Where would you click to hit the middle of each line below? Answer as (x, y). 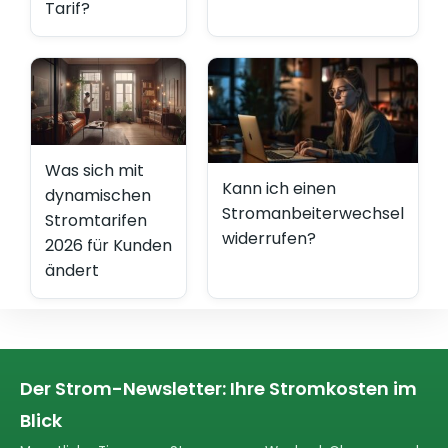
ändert (72, 270)
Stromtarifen (96, 220)
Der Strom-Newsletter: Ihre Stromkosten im (218, 388)
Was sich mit (94, 170)
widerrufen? (269, 238)
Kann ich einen (279, 188)
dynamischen (98, 195)
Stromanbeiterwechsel (313, 213)
